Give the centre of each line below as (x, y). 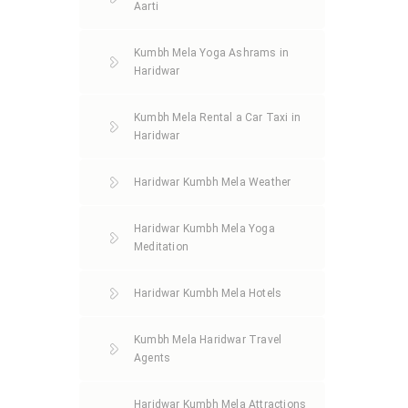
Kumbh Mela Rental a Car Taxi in (218, 117)
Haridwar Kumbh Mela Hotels (208, 293)
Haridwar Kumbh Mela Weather (213, 182)
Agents (153, 358)
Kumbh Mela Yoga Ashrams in (212, 53)
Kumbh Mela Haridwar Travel (208, 340)
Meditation (162, 247)
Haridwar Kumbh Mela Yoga (204, 229)
